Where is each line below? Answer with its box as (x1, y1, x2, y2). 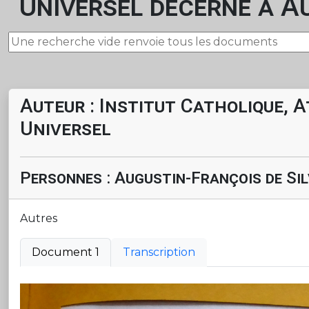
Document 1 (32, 246, 99, 259)
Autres (20, 212, 57, 225)
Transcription (123, 246, 195, 259)
